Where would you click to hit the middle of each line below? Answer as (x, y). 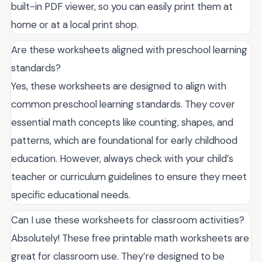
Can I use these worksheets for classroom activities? (128, 220)
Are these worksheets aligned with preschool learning (129, 49)
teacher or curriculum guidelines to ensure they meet (129, 176)
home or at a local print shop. (75, 24)
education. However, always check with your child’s (122, 158)
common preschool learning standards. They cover (123, 104)
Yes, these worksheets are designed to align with (119, 86)
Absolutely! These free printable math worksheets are (130, 238)
